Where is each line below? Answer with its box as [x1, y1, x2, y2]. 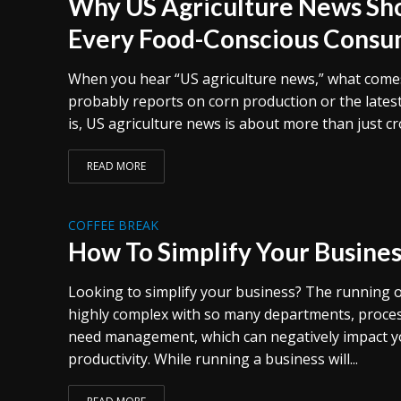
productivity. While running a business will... [67, 349, 358, 370]
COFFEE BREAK [67, 217, 158, 235]
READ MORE [86, 158, 146, 175]
